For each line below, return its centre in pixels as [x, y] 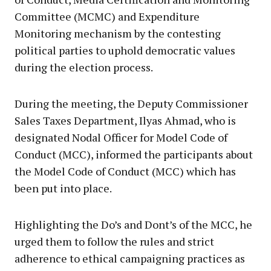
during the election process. [84, 67]
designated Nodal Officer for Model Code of [121, 137]
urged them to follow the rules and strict [114, 241]
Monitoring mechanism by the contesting [118, 33]
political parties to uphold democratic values [125, 50]
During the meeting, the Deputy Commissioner [131, 103]
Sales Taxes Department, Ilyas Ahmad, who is [125, 120]
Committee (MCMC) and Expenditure [107, 16]
